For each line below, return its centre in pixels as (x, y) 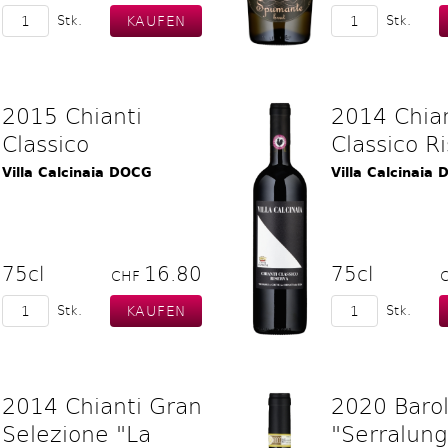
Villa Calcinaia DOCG (77, 172)
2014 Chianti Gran (102, 405)
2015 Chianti (72, 115)
